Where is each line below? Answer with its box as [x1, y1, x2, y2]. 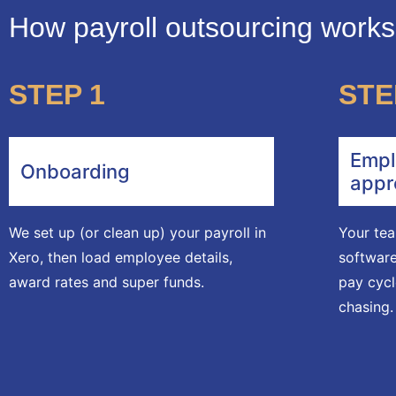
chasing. [339, 297, 394, 316]
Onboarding [20, 159, 130, 183]
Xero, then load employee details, [9, 247, 232, 266]
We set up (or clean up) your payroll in [9, 223, 266, 241]
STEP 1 [9, 78, 105, 110]
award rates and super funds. [9, 272, 204, 291]
